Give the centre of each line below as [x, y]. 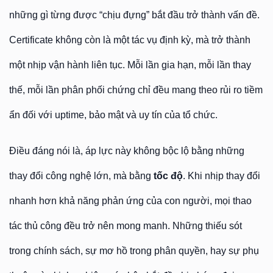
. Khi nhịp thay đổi [222, 176]
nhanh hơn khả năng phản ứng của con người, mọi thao [130, 201]
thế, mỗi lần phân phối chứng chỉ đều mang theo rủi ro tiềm [136, 90]
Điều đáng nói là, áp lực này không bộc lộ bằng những [127, 151]
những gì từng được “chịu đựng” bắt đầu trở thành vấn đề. [134, 15]
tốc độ [168, 176]
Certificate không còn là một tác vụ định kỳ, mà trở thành [130, 40]
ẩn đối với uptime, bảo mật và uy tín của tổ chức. [113, 115]
